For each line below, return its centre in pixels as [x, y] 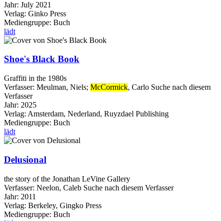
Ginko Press [47, 13]
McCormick [109, 87]
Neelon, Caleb [59, 187]
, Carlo [138, 87]
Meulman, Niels [61, 87]
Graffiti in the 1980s [35, 78]
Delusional [25, 159]
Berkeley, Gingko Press [65, 205]
